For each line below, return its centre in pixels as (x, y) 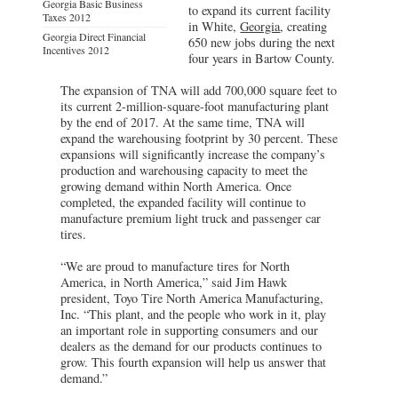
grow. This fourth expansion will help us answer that (193, 362)
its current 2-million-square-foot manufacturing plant (195, 106)
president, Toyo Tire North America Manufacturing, (192, 298)
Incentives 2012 (76, 49)
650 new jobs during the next (262, 42)
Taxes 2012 (67, 16)
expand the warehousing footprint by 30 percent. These (199, 138)
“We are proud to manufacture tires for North (175, 266)
